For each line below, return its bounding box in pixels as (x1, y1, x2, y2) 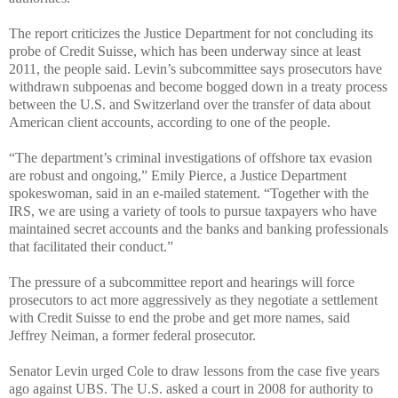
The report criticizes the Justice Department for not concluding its (9, 25, 373, 41)
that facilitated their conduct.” (9, 238, 173, 254)
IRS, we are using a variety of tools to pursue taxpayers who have (9, 203, 377, 219)
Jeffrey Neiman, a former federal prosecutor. (9, 327, 256, 343)
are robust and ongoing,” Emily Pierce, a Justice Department (9, 167, 346, 183)
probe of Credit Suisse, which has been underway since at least (9, 43, 361, 59)
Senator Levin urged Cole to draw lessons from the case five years (9, 362, 379, 378)
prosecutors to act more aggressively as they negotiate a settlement (9, 291, 378, 307)
